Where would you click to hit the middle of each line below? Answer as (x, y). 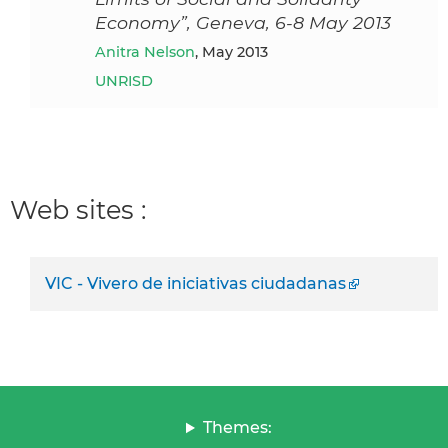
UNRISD (124, 80)
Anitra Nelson (150, 51)
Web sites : (78, 209)
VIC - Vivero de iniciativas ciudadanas (195, 284)
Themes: (237, 428)
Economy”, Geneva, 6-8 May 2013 (243, 22)
